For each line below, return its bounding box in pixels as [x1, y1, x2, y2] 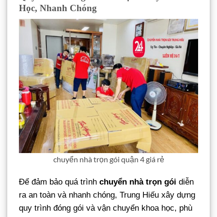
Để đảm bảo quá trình [19, 177, 99, 186]
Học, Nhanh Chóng [19, 3, 97, 14]
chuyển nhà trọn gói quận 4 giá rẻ [53, 155, 164, 164]
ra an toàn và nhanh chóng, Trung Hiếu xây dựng [19, 190, 195, 200]
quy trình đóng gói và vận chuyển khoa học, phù [19, 203, 192, 213]
